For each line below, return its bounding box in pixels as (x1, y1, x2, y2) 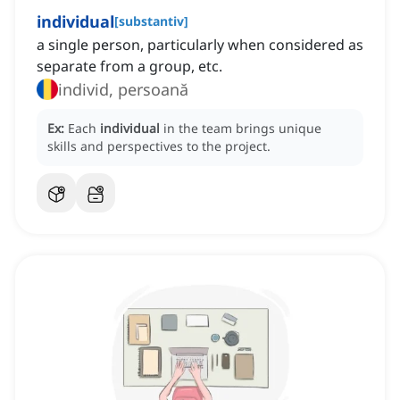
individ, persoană (58, 79, 188, 101)
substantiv (119, 12, 184, 30)
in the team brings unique (163, 120, 321, 137)
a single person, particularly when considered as (37, 35, 363, 55)
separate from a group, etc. (37, 56, 222, 77)
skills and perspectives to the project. (47, 137, 271, 155)
